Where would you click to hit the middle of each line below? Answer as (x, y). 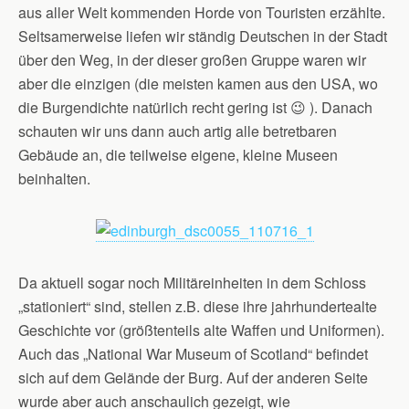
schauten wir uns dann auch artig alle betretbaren (178, 131)
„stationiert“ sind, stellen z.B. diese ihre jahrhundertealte (198, 306)
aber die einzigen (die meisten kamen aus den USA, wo (198, 84)
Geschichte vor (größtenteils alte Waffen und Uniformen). (201, 330)
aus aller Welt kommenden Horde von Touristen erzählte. (202, 12)
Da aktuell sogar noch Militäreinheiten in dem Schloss (192, 283)
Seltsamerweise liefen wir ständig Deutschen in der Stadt (203, 36)
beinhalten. (54, 178)
